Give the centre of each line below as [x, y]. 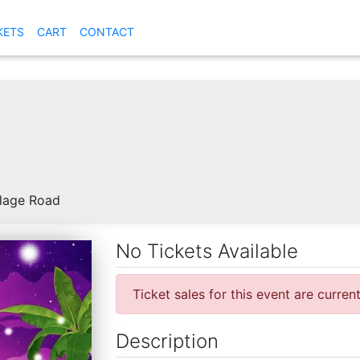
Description [167, 341]
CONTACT [107, 31]
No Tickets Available [207, 251]
